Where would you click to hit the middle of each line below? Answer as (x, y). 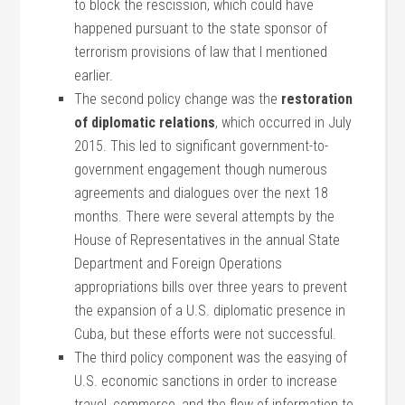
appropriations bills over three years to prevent (211, 287)
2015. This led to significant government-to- (202, 146)
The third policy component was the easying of (211, 358)
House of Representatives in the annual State (207, 240)
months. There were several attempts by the (205, 217)
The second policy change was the (178, 99)
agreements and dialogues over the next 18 (202, 193)
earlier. (94, 75)
